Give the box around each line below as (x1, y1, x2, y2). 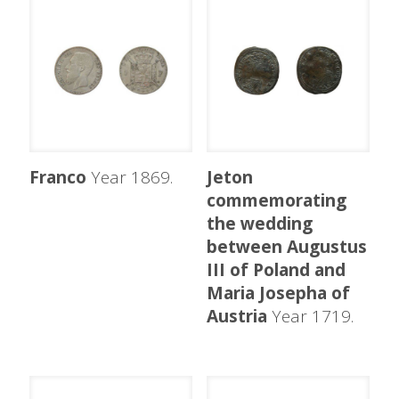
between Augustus (206, 234, 367, 258)
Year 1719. (266, 304, 354, 328)
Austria (206, 304, 267, 328)
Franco (29, 165, 86, 189)
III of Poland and (206, 257, 346, 281)
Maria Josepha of (206, 281, 350, 305)
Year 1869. (86, 165, 173, 189)
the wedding (206, 211, 313, 235)
